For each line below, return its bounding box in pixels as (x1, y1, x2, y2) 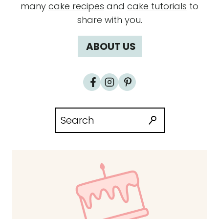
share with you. (77, 13, 142, 26)
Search (54, 107, 85, 120)
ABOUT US (86, 39, 136, 53)
